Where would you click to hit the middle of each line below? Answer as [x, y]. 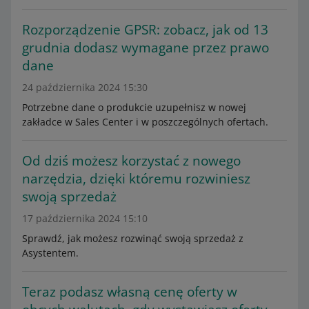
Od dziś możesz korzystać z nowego [131, 161]
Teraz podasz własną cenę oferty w [130, 292]
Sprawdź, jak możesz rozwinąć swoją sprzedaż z [133, 238]
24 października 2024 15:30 [85, 87]
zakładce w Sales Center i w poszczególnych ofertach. [145, 122]
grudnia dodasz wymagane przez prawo [146, 48]
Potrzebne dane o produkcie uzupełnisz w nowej [134, 107]
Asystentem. [50, 253]
